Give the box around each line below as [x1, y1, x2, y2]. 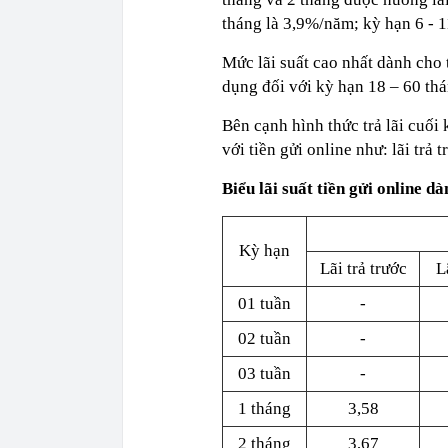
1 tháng [238, 399, 291, 418]
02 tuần [238, 329, 291, 348]
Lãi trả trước [319, 259, 407, 278]
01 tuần [238, 294, 291, 313]
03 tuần [238, 364, 291, 383]
